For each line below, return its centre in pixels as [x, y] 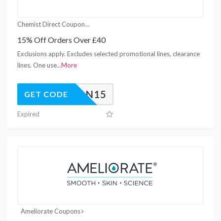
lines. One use [37, 65]
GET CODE [46, 94]
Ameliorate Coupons [50, 211]
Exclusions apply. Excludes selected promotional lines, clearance [109, 54]
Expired [28, 114]
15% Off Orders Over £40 [61, 39]
